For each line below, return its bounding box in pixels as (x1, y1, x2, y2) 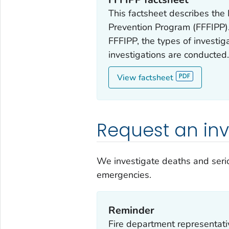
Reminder (108, 203, 155, 217)
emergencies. (96, 169, 151, 181)
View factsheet (117, 72, 174, 83)
